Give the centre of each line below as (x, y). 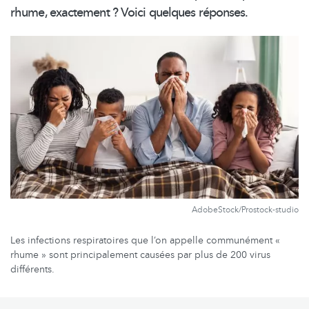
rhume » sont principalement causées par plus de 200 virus (140, 255)
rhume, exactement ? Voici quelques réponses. (129, 13)
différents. (32, 269)
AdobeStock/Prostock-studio (245, 209)
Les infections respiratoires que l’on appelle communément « (145, 240)
